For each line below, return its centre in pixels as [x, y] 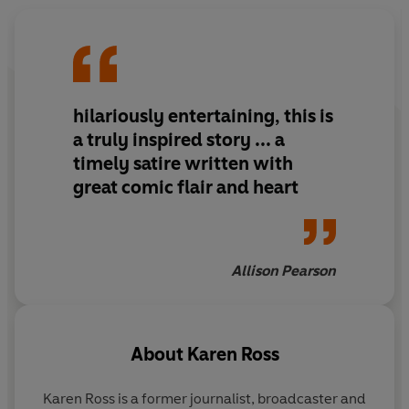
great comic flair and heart [186, 188]
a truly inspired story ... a [179, 140]
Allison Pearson [283, 271]
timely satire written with [183, 164]
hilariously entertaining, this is [203, 116]
